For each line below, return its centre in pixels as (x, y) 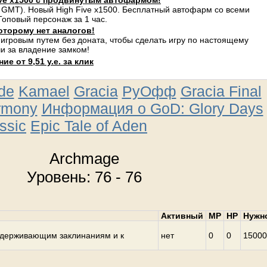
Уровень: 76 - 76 (84, 177)
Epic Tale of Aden (89, 126)
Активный (182, 216)
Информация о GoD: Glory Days (152, 108)
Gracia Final (221, 91)
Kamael (44, 91)
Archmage (84, 158)
